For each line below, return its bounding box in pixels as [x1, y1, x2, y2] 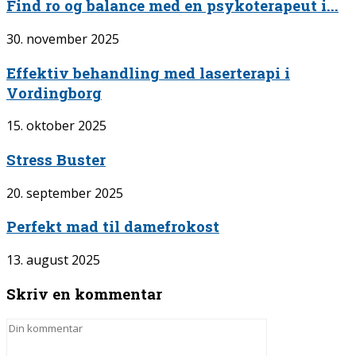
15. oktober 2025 [6, 117, 106, 135]
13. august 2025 [6, 251, 100, 269]
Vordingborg [6, 82, 102, 103]
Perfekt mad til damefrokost [6, 216, 219, 237]
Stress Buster [6, 149, 106, 169]
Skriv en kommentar [6, 283, 162, 304]
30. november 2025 [6, 29, 119, 48]
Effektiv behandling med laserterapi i [6, 62, 290, 83]
